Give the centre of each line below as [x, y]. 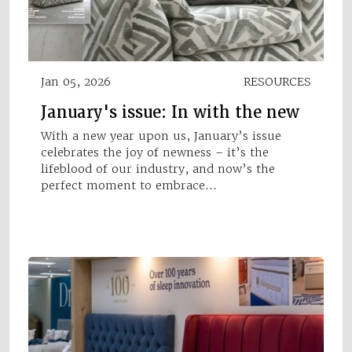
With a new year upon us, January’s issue [161, 136]
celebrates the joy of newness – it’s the [155, 153]
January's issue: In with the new [170, 113]
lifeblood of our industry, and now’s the [158, 169]
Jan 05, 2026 [76, 82]
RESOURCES [277, 82]
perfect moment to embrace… [129, 186]
